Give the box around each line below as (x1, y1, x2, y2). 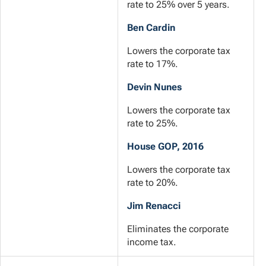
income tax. (127, 236, 176, 248)
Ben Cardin (127, 22, 175, 34)
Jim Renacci (127, 200, 180, 212)
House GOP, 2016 (127, 141, 204, 153)
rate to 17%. (127, 58, 178, 70)
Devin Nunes (127, 81, 182, 93)
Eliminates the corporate (127, 223, 229, 235)
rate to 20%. (127, 177, 178, 189)
